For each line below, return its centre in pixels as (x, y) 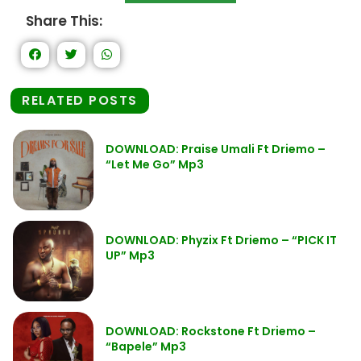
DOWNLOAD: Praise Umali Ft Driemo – (216, 149)
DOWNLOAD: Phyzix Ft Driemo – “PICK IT (221, 240)
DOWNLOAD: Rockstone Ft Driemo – (211, 331)
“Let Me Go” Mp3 (155, 164)
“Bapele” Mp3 (146, 346)
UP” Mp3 (130, 255)
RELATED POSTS (80, 100)
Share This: (64, 21)
